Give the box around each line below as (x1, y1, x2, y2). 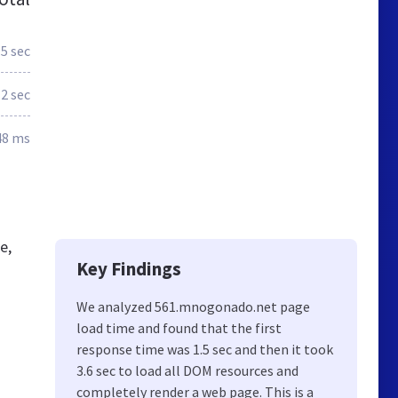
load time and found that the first (76, 319, 282, 337)
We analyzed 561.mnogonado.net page (76, 298, 310, 315)
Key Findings (76, 257, 181, 281)
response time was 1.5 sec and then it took (76, 340, 333, 358)
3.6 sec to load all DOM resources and (76, 362, 298, 379)
